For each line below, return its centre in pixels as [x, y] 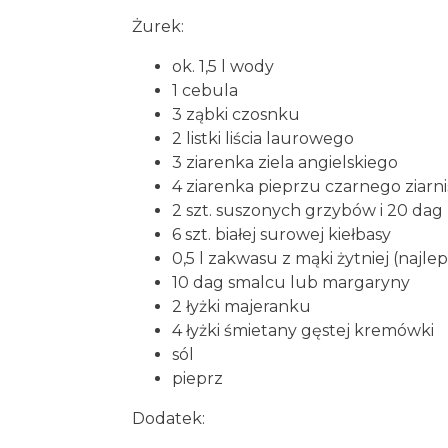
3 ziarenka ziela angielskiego [285, 162]
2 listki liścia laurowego [263, 138]
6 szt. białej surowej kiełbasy [281, 234]
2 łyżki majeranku [241, 306]
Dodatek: [168, 418]
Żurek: [158, 26]
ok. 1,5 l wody [223, 66]
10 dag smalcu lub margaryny [291, 282]
